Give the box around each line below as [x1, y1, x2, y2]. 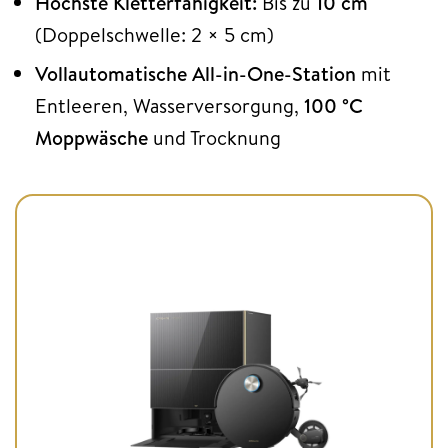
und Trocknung [148, 123, 281, 151]
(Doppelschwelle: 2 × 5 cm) [35, 20, 274, 48]
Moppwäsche [35, 123, 148, 151]
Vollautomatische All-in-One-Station [35, 59, 356, 87]
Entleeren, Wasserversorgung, [35, 91, 304, 119]
